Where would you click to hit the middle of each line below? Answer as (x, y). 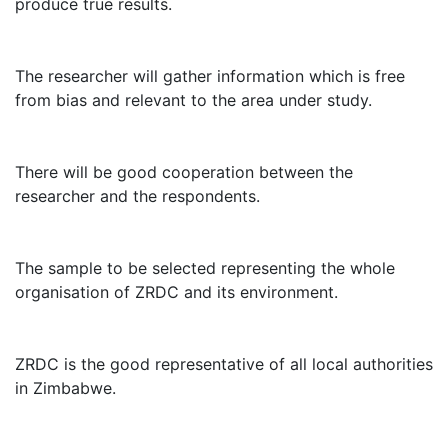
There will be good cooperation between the (184, 172)
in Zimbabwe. (65, 388)
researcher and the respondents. (137, 196)
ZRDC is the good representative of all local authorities (224, 364)
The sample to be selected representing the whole (205, 268)
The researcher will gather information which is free (210, 76)
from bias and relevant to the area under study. (193, 100)
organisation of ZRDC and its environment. (176, 292)
